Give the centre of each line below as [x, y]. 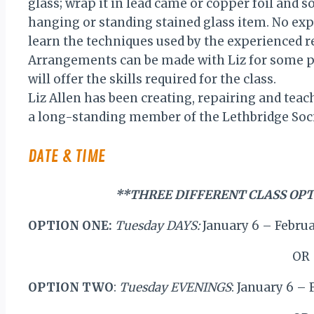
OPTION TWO [71, 287]
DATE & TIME [67, 156]
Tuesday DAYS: [157, 225]
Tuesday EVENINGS [175, 287]
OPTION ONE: [70, 225]
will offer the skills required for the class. [152, 79]
